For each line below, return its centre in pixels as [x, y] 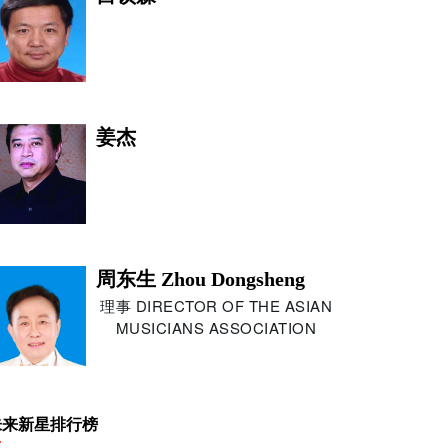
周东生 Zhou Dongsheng [200, 279]
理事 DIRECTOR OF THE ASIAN [216, 305]
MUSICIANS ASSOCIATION [216, 327]
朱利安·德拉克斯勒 [179, 421]
